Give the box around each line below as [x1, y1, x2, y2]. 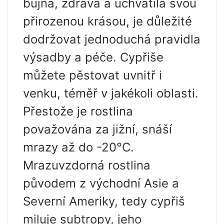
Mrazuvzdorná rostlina [23, 158, 150, 172]
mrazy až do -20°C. [23, 140, 134, 154]
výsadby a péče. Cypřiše [23, 50, 163, 64]
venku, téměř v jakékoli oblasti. [23, 86, 198, 100]
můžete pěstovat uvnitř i [23, 68, 162, 82]
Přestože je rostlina [23, 104, 133, 118]
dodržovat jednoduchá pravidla [23, 32, 200, 46]
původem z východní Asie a [23, 176, 179, 190]
